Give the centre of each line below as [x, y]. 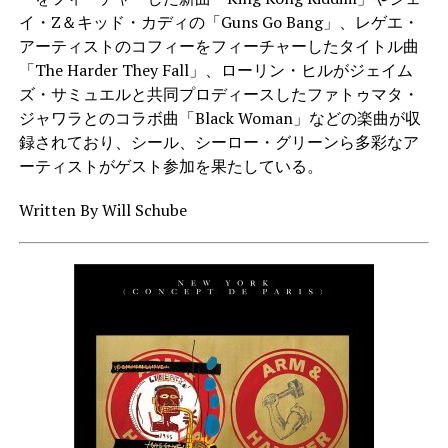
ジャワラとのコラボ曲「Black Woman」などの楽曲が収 [219, 117]
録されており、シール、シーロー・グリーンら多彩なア [218, 141]
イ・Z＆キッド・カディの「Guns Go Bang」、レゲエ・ [218, 21]
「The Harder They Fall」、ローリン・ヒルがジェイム [215, 69]
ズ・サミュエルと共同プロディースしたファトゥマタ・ [218, 93]
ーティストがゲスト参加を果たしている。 [170, 165]
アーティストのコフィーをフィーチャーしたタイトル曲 [218, 45]
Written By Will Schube [102, 209]
